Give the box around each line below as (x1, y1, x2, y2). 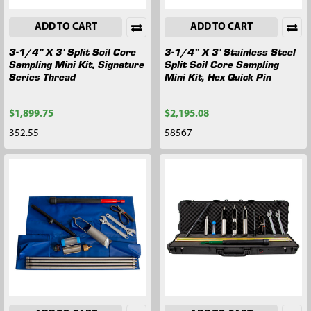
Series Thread (9, 69, 76, 83)
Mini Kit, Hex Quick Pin (165, 69, 271, 83)
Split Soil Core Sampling (165, 56, 279, 71)
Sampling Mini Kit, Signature (9, 56, 144, 71)
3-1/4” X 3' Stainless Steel (165, 44, 296, 58)
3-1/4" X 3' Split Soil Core (9, 44, 136, 58)
